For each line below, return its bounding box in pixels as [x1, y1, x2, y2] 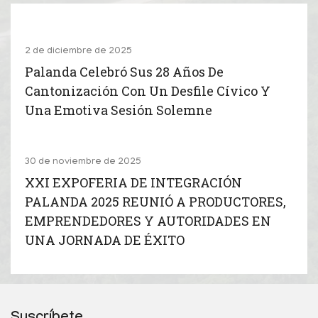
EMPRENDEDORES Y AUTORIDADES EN [25, 212, 271, 229]
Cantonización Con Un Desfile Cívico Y [25, 82, 270, 99]
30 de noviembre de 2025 [25, 156, 141, 168]
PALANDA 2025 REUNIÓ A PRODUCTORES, [25, 192, 286, 210]
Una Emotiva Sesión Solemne [25, 101, 212, 119]
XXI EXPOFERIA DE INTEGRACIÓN [25, 173, 242, 191]
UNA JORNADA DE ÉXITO [25, 231, 185, 248]
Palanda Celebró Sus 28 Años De [25, 62, 224, 80]
